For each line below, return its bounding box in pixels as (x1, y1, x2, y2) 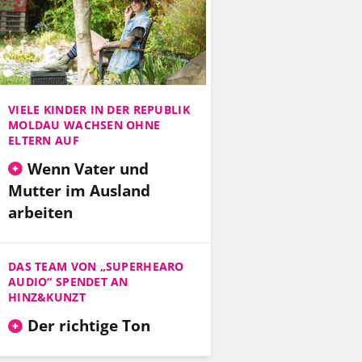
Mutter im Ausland (8, 179, 150, 201)
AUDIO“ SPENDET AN (8, 274, 128, 290)
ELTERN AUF (8, 132, 79, 148)
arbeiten (8, 200, 73, 223)
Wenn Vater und (27, 157, 149, 179)
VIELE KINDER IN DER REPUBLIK (8, 101, 190, 117)
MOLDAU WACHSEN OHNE (8, 116, 161, 133)
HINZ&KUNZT (8, 289, 86, 305)
